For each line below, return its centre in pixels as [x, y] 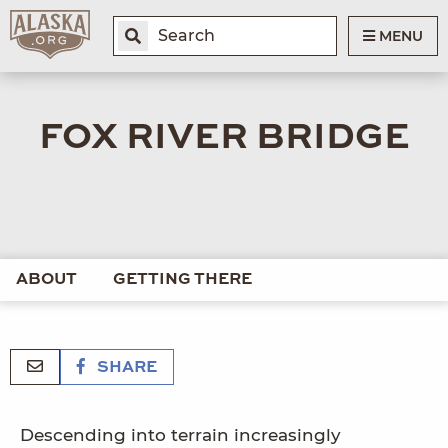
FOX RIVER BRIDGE [224, 137]
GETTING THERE [182, 279]
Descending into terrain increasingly [180, 435]
